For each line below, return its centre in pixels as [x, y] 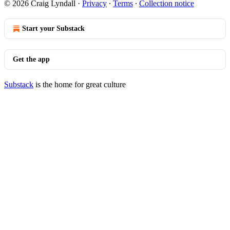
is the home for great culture [80, 84]
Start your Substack [53, 28]
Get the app [31, 59]
